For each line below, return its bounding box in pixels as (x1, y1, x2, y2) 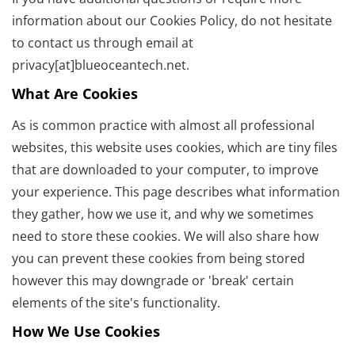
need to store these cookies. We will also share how (12, 227, 319, 246)
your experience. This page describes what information (12, 183, 340, 201)
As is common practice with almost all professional (12, 116, 315, 135)
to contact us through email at (12, 34, 193, 52)
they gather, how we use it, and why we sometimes (12, 205, 314, 223)
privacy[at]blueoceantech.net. (12, 56, 189, 74)
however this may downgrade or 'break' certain (12, 272, 294, 290)
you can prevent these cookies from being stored (12, 250, 305, 268)
